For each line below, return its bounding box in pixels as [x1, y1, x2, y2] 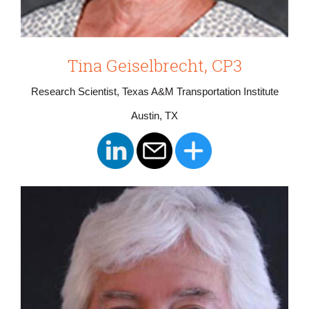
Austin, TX [131, 110, 178, 121]
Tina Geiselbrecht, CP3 [67, 54, 242, 77]
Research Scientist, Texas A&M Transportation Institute [30, 86, 279, 97]
